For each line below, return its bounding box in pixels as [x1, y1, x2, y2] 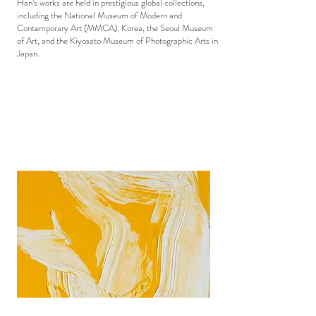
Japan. [17, 47, 39, 60]
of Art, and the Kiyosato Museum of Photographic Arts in [17, 34, 218, 47]
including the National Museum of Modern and [17, 8, 182, 22]
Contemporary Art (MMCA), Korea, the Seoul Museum [17, 21, 213, 35]
